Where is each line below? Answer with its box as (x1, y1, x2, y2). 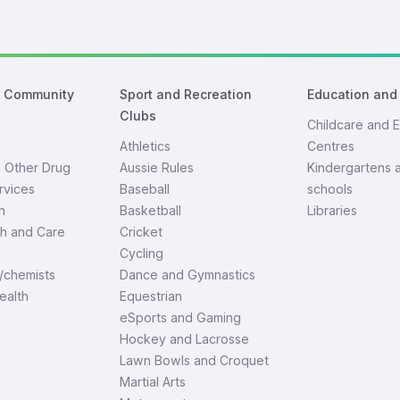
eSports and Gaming (119, 310, 241, 325)
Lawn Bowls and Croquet (119, 353, 269, 368)
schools (307, 181, 354, 196)
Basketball (119, 203, 181, 218)
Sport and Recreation (119, 87, 252, 102)
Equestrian (119, 288, 182, 304)
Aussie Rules (119, 160, 194, 175)
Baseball (119, 181, 170, 196)
